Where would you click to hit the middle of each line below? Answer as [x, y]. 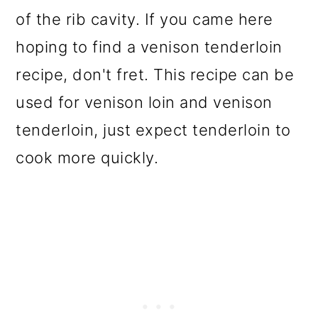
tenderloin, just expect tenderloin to [153, 130]
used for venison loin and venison [144, 102]
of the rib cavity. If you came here [144, 19]
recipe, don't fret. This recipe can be [155, 74]
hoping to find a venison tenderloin [149, 46]
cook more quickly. [87, 157]
